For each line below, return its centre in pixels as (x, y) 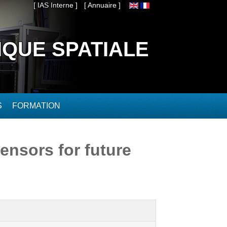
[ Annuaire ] (102, 5)
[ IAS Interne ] (55, 5)
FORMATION (36, 106)
